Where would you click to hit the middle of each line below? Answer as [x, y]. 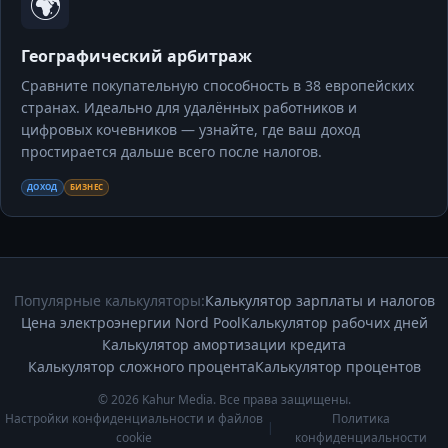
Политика [361, 418]
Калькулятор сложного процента [141, 366]
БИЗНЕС [86, 187]
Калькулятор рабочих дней [334, 322]
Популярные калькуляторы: [109, 300]
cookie [133, 437]
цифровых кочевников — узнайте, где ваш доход [190, 129]
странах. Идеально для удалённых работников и [189, 107]
